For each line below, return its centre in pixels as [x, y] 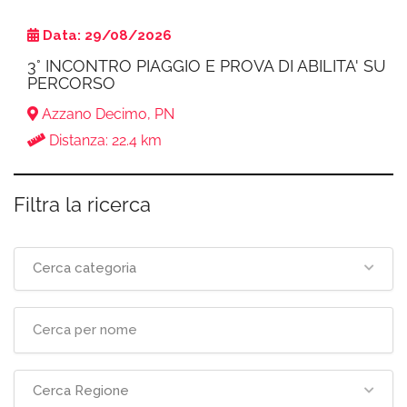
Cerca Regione [81, 391]
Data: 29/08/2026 [107, 36]
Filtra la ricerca [82, 205]
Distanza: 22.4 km [104, 141]
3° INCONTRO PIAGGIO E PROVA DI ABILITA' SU [207, 66]
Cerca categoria [84, 268]
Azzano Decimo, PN [106, 114]
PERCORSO [71, 84]
